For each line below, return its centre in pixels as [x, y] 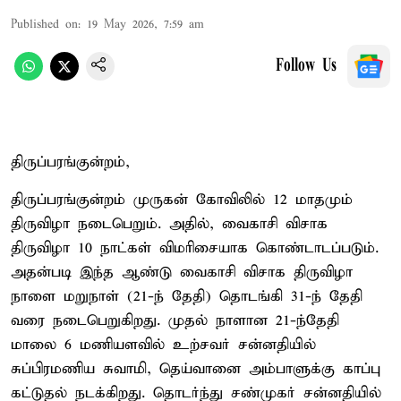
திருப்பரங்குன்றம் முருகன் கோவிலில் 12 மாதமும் [182, 200]
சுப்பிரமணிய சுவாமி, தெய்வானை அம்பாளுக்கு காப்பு [196, 369]
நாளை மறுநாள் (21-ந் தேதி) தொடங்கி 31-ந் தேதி [187, 296]
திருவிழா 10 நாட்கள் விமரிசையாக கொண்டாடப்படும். [195, 248]
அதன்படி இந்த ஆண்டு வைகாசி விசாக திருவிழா [182, 272]
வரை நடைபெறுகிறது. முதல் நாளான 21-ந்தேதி [175, 320]
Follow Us [306, 66]
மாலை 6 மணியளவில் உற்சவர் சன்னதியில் [163, 345]
